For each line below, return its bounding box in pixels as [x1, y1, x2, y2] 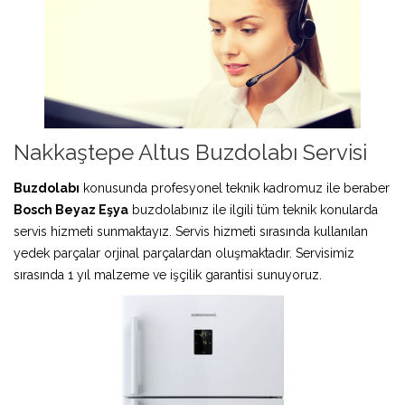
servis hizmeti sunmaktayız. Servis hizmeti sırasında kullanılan [14, 223, 368, 239]
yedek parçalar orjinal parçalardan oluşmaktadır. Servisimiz [14, 245, 354, 260]
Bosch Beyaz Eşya [14, 202, 128, 217]
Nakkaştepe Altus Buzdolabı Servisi [14, 138, 367, 165]
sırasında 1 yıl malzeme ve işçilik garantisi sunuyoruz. [14, 267, 322, 282]
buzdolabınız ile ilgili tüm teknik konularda [128, 202, 378, 217]
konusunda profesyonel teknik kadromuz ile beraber [80, 180, 390, 195]
